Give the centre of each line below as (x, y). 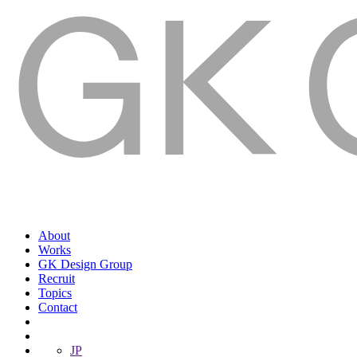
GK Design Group (85, 264)
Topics (55, 292)
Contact (58, 307)
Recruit (57, 278)
